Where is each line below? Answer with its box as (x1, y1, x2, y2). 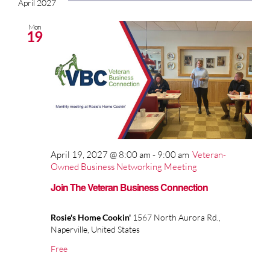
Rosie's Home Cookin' (51, 212, 133, 223)
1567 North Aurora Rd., (133, 212, 221, 223)
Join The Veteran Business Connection (51, 180, 208, 195)
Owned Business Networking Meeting (51, 160, 197, 172)
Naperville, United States (51, 224, 140, 235)
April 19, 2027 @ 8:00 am (51, 148, 151, 160)
